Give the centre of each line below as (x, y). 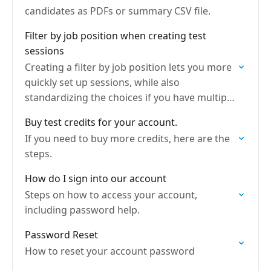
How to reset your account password (110, 251)
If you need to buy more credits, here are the (127, 139)
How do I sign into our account (96, 178)
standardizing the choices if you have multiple (130, 97)
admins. (43, 113)
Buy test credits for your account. (101, 122)
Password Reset (61, 235)
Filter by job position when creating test (116, 36)
